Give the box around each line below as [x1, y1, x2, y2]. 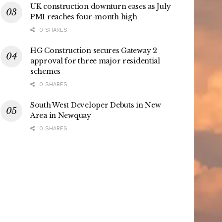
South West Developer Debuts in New [30, 100, 161, 110]
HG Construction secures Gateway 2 [30, 46, 157, 55]
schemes [30, 66, 61, 76]
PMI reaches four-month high [30, 12, 137, 21]
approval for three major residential [30, 56, 160, 65]
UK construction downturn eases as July [30, 1, 171, 11]
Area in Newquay [30, 111, 91, 120]
